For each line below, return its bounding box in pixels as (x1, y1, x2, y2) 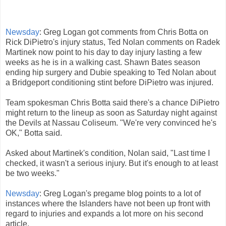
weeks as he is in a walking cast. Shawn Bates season (6, 58, 200, 67)
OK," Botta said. (6, 129, 62, 138)
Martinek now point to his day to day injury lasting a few (6, 48, 202, 57)
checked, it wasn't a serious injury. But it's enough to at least (6, 159, 218, 168)
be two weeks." (6, 169, 60, 178)
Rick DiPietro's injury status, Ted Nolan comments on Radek (6, 38, 220, 47)
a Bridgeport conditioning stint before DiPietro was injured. (6, 78, 213, 87)
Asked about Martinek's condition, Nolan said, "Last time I (6, 149, 210, 158)
